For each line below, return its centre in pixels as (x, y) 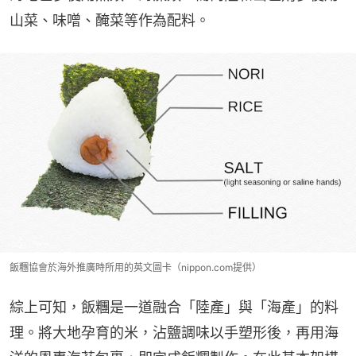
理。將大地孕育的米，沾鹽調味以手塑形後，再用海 (174, 333)
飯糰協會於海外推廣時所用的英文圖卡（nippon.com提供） (135, 268)
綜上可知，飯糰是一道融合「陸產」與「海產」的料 (174, 308)
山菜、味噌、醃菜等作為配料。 (110, 21)
